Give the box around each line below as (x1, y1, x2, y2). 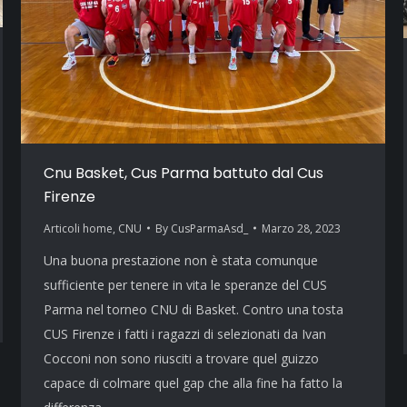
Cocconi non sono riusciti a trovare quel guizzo (44, 349, 319, 367)
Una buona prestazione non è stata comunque (44, 251, 318, 269)
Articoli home (44, 220, 113, 236)
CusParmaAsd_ (171, 220, 248, 236)
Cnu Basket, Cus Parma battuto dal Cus (44, 162, 323, 184)
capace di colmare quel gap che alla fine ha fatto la (44, 373, 342, 392)
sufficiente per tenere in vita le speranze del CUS (44, 275, 327, 293)
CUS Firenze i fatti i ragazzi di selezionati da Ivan (44, 324, 326, 342)
